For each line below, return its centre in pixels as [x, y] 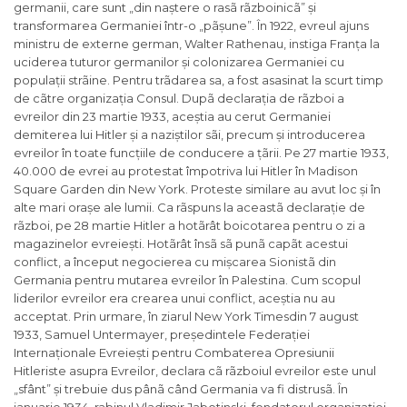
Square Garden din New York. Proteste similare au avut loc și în [197, 189]
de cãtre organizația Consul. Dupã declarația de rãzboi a [179, 99]
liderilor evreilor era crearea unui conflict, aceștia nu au [174, 298]
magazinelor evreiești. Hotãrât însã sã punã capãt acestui [181, 244]
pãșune [225, 26]
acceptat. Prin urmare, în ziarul [104, 317]
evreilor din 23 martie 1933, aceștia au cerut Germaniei [172, 117]
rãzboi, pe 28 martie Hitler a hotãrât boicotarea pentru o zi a [189, 226]
